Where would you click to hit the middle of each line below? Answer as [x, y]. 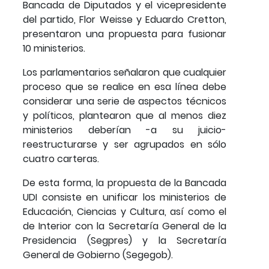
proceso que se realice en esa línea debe [125, 86]
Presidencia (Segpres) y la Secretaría [125, 240]
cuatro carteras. [61, 159]
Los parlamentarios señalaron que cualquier [125, 72]
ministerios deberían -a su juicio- [125, 130]
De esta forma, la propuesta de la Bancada [125, 183]
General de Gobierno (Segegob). [98, 255]
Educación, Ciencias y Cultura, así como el [125, 211]
